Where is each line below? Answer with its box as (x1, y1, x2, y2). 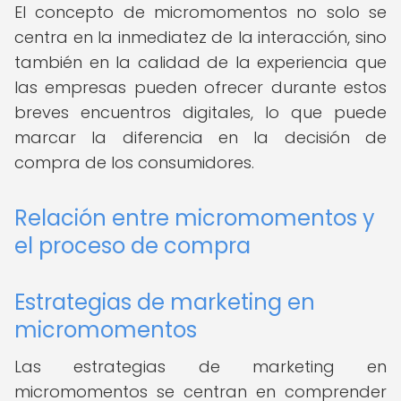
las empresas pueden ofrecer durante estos (14, 76, 387, 98)
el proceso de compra (14, 231, 251, 260)
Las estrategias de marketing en (14, 355, 387, 378)
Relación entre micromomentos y (14, 203, 375, 233)
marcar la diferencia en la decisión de (14, 126, 387, 149)
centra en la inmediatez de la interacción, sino (14, 26, 387, 48)
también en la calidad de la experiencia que (14, 51, 387, 73)
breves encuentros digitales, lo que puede (14, 101, 387, 124)
